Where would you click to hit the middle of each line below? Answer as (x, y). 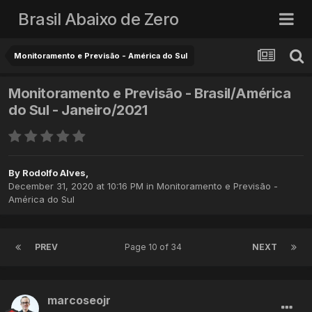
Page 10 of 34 (155, 247)
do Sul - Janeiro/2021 (78, 110)
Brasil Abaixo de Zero (99, 19)
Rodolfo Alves (54, 173)
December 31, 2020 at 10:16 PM (76, 186)
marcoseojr (79, 301)
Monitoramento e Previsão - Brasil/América (150, 94)
